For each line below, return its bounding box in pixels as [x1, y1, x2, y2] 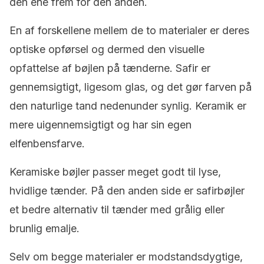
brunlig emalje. [9, 222, 80, 235]
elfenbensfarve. [9, 137, 85, 150]
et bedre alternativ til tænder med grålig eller [9, 203, 225, 216]
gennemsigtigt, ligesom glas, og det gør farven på [9, 81, 252, 93]
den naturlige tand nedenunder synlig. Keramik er [9, 100, 246, 112]
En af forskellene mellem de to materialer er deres [9, 24, 249, 37]
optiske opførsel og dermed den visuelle [9, 43, 204, 55]
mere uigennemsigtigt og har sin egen [9, 118, 192, 131]
